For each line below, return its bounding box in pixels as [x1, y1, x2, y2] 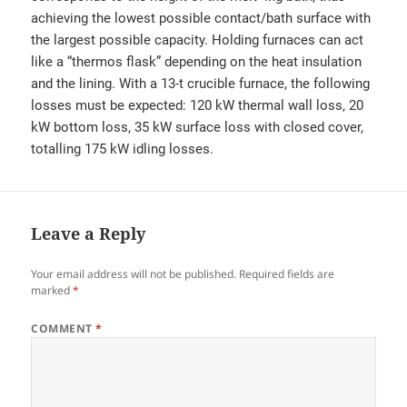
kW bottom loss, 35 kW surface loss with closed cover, [31, 118, 364, 135]
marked [31, 282, 74, 298]
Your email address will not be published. [31, 265, 237, 282]
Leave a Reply [31, 222, 146, 244]
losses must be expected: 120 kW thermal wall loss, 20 [31, 96, 364, 114]
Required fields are [239, 265, 335, 282]
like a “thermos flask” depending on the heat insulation [31, 53, 362, 70]
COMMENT [31, 320, 96, 336]
